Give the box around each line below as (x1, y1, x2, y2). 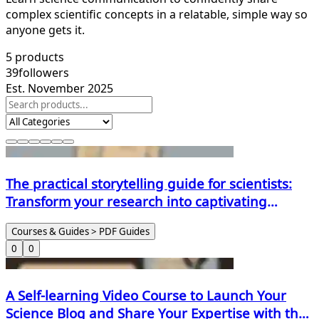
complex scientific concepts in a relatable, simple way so (6, 6, 308, 22)
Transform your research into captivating (6, 192, 267, 210)
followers (19, 64, 69, 80)
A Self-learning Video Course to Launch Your (6, 286, 286, 305)
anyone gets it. (6, 21, 85, 38)
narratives (6, 209, 71, 228)
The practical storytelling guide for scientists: (6, 174, 292, 192)
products (12, 48, 64, 65)
